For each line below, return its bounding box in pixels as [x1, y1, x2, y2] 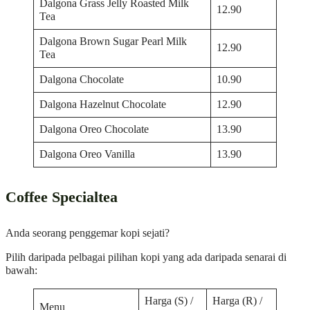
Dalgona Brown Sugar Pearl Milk [39, 35, 188, 48]
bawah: [6, 264, 37, 277]
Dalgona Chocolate [39, 73, 125, 86]
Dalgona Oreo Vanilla [39, 147, 136, 161]
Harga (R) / [212, 295, 263, 308]
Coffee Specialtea [6, 188, 118, 206]
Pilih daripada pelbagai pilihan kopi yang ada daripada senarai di [6, 250, 286, 264]
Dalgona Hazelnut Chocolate [39, 98, 167, 111]
